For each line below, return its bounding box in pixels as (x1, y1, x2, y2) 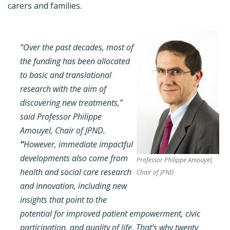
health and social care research (20, 166, 131, 178)
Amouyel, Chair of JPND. (20, 124, 105, 136)
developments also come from (20, 152, 128, 164)
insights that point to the (20, 194, 107, 205)
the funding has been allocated (20, 55, 130, 67)
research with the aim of (20, 83, 106, 94)
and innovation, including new (20, 180, 127, 191)
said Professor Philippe (20, 110, 102, 122)
